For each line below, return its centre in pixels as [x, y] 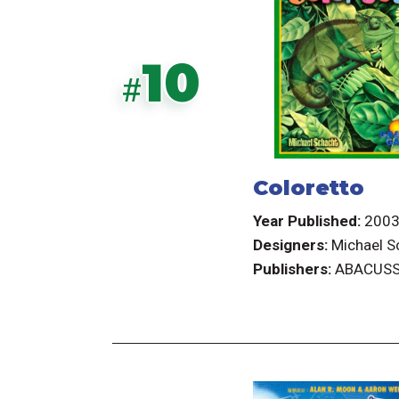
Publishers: [292, 269]
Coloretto [308, 187]
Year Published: [306, 221]
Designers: [290, 245]
